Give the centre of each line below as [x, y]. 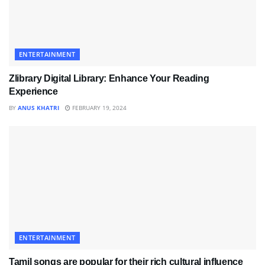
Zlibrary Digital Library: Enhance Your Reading [109, 79]
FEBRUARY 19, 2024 [98, 108]
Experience [33, 92]
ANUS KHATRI [38, 108]
